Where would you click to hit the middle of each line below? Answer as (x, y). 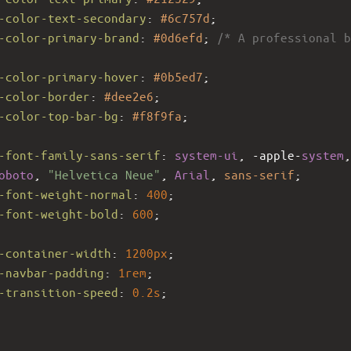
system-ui (206, 154)
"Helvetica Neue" (104, 174)
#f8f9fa (157, 115)
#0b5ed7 (178, 76)
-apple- (277, 154)
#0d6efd (178, 37)
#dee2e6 (129, 96)
